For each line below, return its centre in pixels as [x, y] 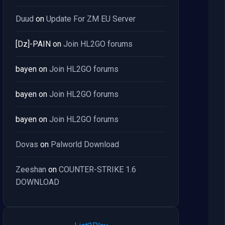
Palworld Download [85, 144]
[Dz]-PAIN [33, 44]
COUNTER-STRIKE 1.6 [97, 170]
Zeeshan [31, 170]
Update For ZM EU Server [91, 19]
